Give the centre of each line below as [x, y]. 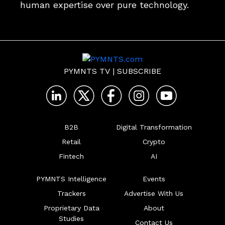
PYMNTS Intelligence [71, 179]
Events [154, 179]
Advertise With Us [154, 193]
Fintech [71, 156]
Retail [71, 142]
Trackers [71, 193]
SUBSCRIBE [139, 71]
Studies [71, 218]
